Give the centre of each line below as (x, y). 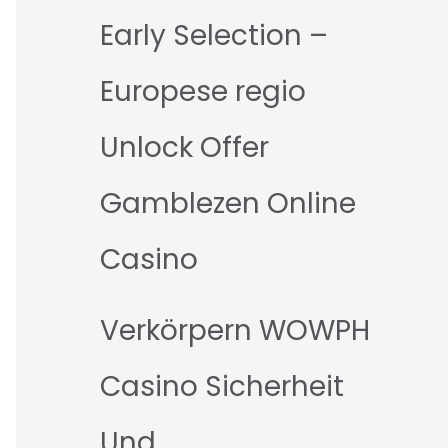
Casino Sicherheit (222, 387)
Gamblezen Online (228, 204)
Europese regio (203, 92)
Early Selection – (214, 36)
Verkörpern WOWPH (235, 331)
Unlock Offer (184, 148)
